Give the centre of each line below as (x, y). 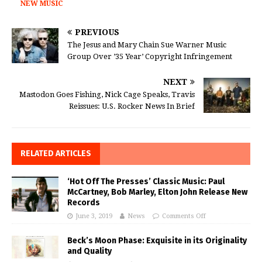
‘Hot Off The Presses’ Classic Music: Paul (146, 182)
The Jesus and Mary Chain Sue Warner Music (147, 45)
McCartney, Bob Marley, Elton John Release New (157, 192)
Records (84, 203)
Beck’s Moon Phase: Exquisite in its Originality (157, 241)
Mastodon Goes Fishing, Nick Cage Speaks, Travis (107, 95)
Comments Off (184, 216)
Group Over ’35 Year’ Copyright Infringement (150, 57)
